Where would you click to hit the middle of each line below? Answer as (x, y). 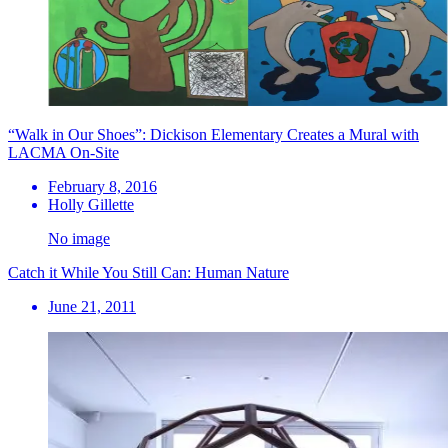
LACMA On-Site (63, 152)
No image (79, 238)
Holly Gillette (91, 204)
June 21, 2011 (92, 306)
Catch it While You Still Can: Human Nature (148, 272)
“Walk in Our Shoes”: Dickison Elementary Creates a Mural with (213, 134)
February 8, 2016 (102, 186)
